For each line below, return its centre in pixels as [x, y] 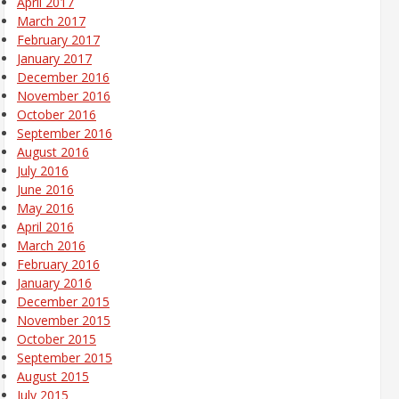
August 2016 [53, 152]
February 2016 [58, 265]
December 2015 [63, 302]
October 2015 [57, 339]
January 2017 [54, 59]
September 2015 [65, 358]
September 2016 [65, 134]
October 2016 [57, 115]
